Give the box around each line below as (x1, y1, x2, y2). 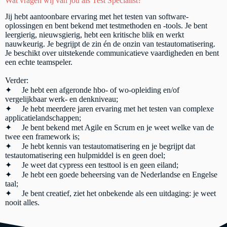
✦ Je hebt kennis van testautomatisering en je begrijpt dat (5, 142, 195, 151)
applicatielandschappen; (5, 113, 81, 123)
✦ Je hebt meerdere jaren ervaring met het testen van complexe (5, 104, 214, 113)
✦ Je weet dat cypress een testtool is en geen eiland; (5, 161, 178, 170)
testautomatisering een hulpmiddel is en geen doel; (5, 151, 165, 160)
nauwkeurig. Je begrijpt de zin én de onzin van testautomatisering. (5, 40, 215, 49)
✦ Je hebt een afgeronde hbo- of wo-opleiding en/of (5, 86, 179, 95)
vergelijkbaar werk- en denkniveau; (5, 95, 118, 104)
